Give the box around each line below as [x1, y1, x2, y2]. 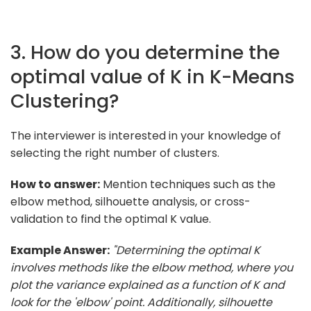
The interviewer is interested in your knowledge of [10, 127, 281, 144]
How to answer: [10, 176, 100, 192]
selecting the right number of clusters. [10, 144, 219, 161]
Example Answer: [10, 242, 110, 258]
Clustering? [10, 87, 119, 115]
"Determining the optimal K [112, 242, 260, 258]
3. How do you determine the [10, 38, 280, 66]
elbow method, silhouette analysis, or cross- [10, 193, 251, 210]
